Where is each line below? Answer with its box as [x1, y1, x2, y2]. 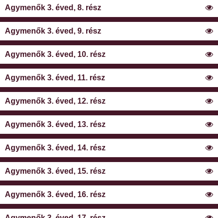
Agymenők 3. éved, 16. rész [5, 190, 106, 199]
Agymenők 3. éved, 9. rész [5, 27, 101, 36]
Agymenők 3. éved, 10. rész [5, 50, 106, 59]
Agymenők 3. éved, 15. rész [5, 167, 106, 176]
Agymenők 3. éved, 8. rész [5, 3, 101, 12]
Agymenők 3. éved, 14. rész [5, 144, 106, 152]
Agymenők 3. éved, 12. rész [5, 97, 106, 106]
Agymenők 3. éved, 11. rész [5, 73, 105, 82]
